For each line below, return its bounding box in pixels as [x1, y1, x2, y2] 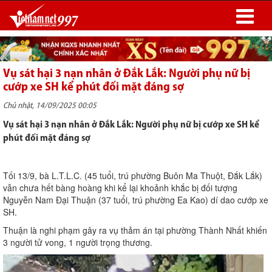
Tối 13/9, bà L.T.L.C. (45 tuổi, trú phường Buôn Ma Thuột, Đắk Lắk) [3, 169, 262, 182]
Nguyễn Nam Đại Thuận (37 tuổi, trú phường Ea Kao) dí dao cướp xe [3, 194, 268, 206]
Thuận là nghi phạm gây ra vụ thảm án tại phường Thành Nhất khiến [3, 224, 267, 237]
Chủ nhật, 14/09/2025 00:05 [3, 101, 97, 111]
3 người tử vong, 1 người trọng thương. [3, 236, 152, 249]
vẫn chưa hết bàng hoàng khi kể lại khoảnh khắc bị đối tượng [3, 182, 237, 194]
